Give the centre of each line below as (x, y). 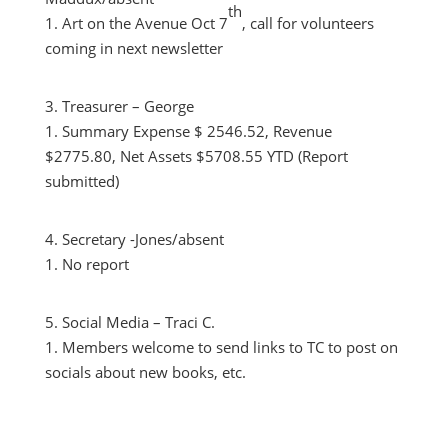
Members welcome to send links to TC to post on (229, 347)
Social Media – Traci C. (138, 322)
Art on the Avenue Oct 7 (144, 23)
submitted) (81, 181)
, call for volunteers (307, 23)
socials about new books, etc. (145, 372)
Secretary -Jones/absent (142, 239)
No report (95, 264)
